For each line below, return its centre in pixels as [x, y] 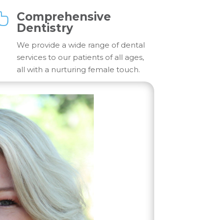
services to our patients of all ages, [81, 57]
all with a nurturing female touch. [79, 69]
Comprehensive [64, 16]
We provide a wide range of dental [81, 45]
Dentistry [45, 28]
